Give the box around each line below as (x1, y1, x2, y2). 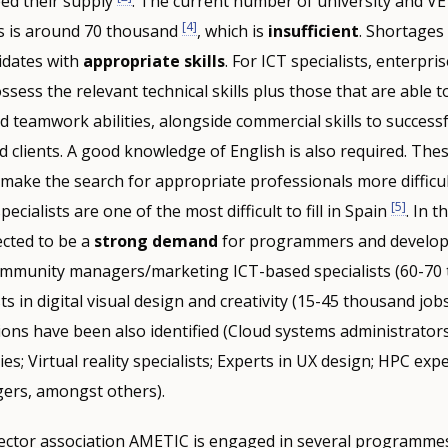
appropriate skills (82, 50, 225, 73)
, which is (196, 20, 268, 43)
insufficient (267, 20, 359, 43)
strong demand (93, 230, 218, 253)
